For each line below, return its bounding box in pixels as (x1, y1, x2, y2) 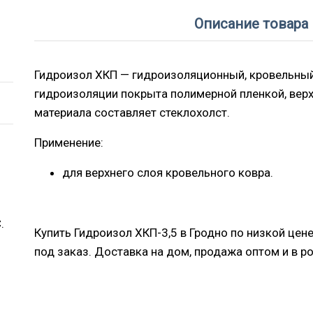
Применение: (34, 136, 103, 150)
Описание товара (194, 15, 308, 33)
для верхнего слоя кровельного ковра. (61, 166, 273, 180)
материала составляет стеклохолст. (34, 105, 230, 120)
